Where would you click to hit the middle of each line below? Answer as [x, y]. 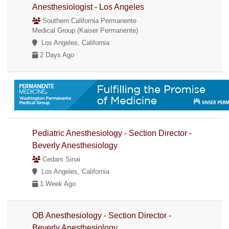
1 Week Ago [57, 184]
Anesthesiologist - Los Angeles [88, 7]
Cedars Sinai [61, 159]
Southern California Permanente [89, 20]
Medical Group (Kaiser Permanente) [85, 30]
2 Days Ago [56, 55]
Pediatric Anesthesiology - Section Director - [112, 133]
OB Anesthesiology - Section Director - [102, 215]
